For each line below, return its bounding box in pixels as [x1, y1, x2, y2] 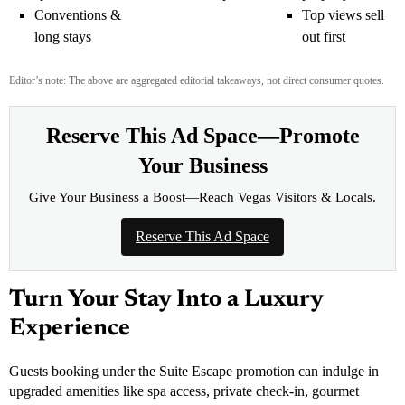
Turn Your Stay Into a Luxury [9, 287, 323, 312]
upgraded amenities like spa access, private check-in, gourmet [9, 382, 359, 399]
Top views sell [302, 6, 384, 23]
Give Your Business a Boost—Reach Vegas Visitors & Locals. [29, 189, 376, 204]
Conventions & [34, 6, 121, 23]
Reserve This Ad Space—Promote [45, 123, 360, 147]
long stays [34, 28, 91, 44]
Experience [9, 316, 130, 341]
